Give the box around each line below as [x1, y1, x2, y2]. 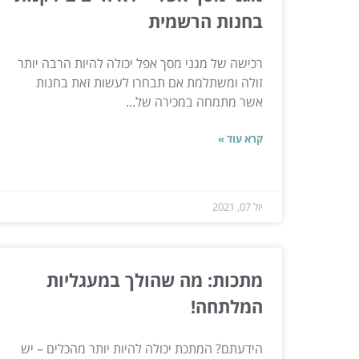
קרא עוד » [218, 131, 263, 146]
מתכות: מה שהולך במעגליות [46, 267, 263, 292]
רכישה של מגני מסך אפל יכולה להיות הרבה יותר [18, 54, 263, 72]
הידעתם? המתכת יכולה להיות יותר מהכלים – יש [21, 339, 263, 357]
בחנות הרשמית [148, 8, 263, 33]
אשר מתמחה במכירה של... [126, 92, 263, 111]
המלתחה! [191, 293, 263, 318]
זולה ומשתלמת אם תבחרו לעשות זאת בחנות [36, 73, 263, 91]
